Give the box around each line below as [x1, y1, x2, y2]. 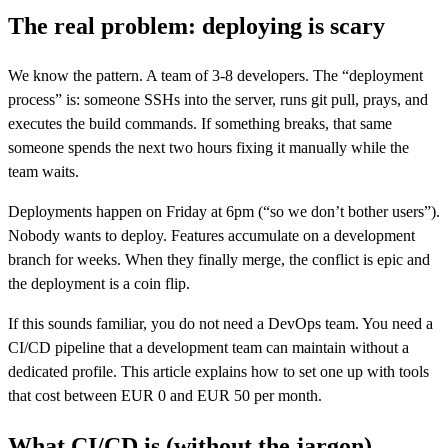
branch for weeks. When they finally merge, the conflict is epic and [8, 251, 430, 269]
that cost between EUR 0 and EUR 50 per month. [8, 387, 322, 405]
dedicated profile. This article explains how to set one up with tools [8, 363, 429, 381]
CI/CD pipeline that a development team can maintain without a [8, 339, 409, 357]
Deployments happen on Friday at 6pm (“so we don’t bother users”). [8, 203, 440, 221]
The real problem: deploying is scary [8, 13, 385, 40]
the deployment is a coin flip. [8, 275, 190, 293]
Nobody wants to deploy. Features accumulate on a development [8, 227, 415, 245]
